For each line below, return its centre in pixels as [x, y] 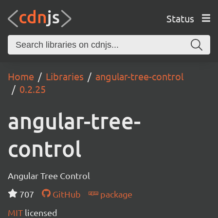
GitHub [65, 194]
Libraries [65, 76]
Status [180, 18]
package [115, 194]
